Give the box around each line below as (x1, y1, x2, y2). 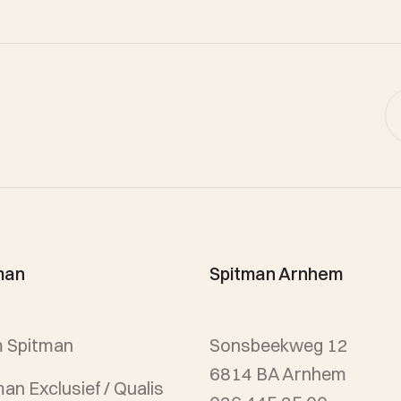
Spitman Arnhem (209, 262, 343, 285)
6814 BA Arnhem (209, 363, 346, 385)
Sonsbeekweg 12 (209, 334, 359, 356)
